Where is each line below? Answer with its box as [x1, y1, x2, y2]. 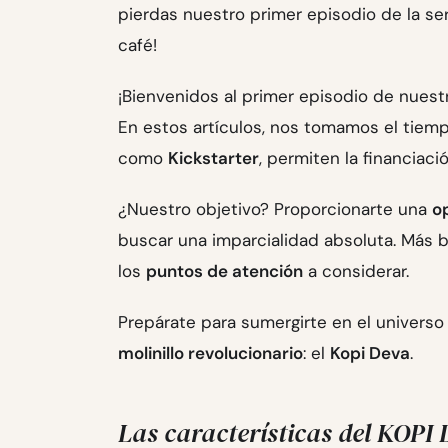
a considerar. [303, 259, 409, 282]
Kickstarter [168, 146, 259, 169]
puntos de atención [146, 259, 303, 282]
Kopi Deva [330, 341, 410, 364]
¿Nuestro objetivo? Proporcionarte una [118, 197, 432, 220]
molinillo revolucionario [118, 341, 303, 364]
